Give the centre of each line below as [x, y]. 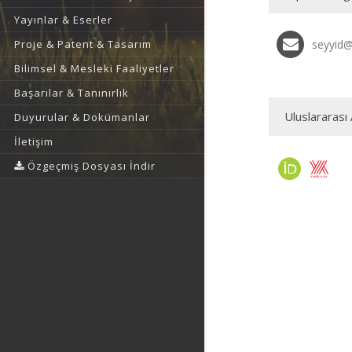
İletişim [34, 141]
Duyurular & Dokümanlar [82, 117]
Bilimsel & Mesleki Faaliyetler [94, 68]
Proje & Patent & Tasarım [83, 44]
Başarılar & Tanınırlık [71, 93]
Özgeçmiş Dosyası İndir [90, 166]
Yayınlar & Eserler [63, 20]
